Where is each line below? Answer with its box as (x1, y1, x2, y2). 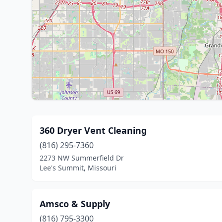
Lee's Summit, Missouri (40, 163, 116, 172)
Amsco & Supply (40, 198, 110, 210)
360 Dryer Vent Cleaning (40, 124, 147, 136)
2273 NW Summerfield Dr (40, 153, 124, 163)
